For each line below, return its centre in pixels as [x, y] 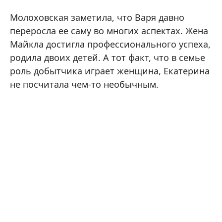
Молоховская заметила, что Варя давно [97, 17]
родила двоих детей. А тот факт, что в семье [108, 57]
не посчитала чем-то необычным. [84, 84]
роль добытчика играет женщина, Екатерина [110, 71]
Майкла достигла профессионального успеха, [110, 44]
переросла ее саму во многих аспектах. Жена [109, 30]
